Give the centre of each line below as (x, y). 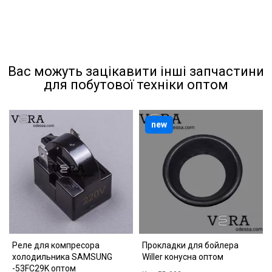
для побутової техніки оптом (136, 85)
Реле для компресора (56, 245)
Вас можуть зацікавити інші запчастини (136, 71)
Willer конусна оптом (183, 257)
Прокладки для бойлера (190, 245)
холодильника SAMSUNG (62, 257)
